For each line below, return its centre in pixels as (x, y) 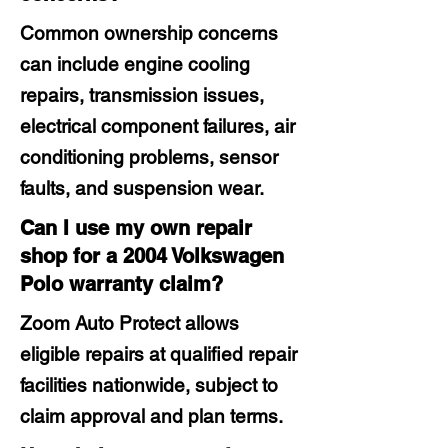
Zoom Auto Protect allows (129, 323)
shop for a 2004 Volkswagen (152, 256)
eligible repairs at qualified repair (158, 354)
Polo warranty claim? (121, 284)
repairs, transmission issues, (142, 95)
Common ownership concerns (149, 33)
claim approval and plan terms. (151, 416)
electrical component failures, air (157, 126)
